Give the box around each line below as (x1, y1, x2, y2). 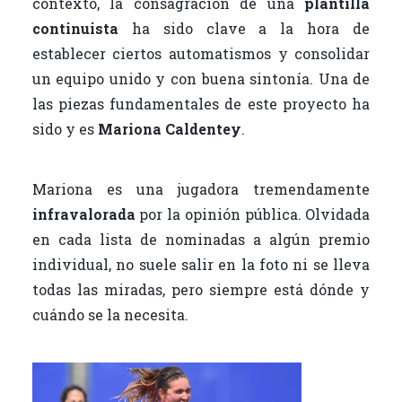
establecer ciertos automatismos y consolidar (31, 43, 371, 63)
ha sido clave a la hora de (118, 18, 371, 38)
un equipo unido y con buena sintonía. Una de (31, 68, 371, 88)
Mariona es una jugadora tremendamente (31, 179, 371, 198)
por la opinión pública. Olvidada (135, 204, 371, 223)
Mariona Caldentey (97, 118, 241, 138)
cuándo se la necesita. (31, 304, 188, 324)
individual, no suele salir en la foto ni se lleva (31, 254, 371, 274)
